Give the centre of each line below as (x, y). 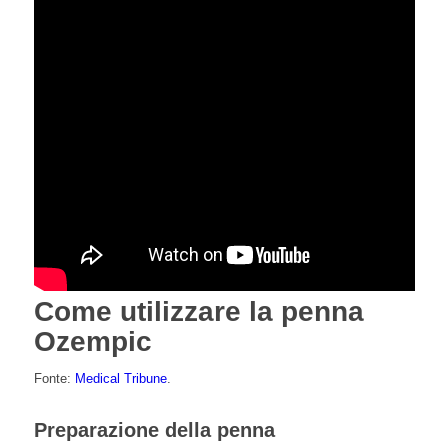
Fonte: (54, 379)
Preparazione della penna (154, 430)
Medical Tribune (120, 379)
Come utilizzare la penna (198, 312)
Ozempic (92, 342)
